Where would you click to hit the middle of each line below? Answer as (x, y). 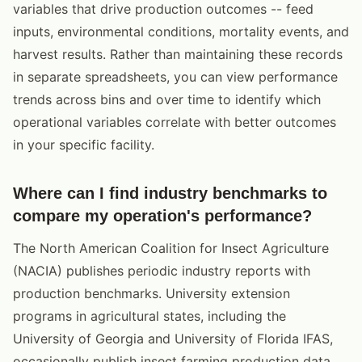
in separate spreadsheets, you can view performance (175, 76)
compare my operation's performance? (162, 215)
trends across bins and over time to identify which (167, 99)
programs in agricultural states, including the (149, 316)
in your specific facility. (84, 144)
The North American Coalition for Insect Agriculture (171, 248)
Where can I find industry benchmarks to (170, 193)
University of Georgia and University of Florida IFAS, (173, 338)
